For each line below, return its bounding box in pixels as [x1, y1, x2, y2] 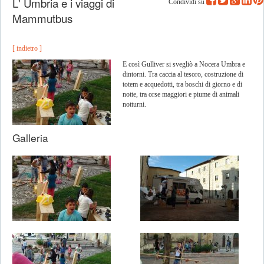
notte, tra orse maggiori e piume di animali [123, 90, 239, 98]
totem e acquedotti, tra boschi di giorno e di [123, 80, 242, 88]
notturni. [123, 100, 148, 108]
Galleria [12, 130, 48, 145]
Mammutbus [12, 11, 72, 26]
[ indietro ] [12, 44, 42, 52]
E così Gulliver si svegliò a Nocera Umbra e [123, 60, 245, 68]
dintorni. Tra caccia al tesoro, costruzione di [123, 70, 243, 78]
